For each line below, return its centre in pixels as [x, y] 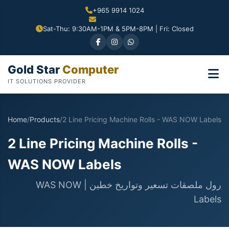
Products [45, 119]
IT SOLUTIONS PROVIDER [47, 81]
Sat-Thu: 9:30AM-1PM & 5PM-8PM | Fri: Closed [118, 28]
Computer [89, 69]
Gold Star [34, 69]
